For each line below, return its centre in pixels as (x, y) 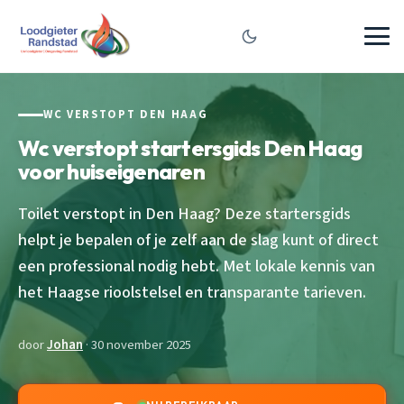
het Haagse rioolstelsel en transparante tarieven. (192, 292)
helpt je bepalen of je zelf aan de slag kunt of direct (198, 239)
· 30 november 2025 (137, 344)
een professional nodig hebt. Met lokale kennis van (197, 266)
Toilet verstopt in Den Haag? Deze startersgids (184, 213)
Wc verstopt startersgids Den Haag (190, 147)
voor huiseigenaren (112, 171)
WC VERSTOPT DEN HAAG (126, 115)
